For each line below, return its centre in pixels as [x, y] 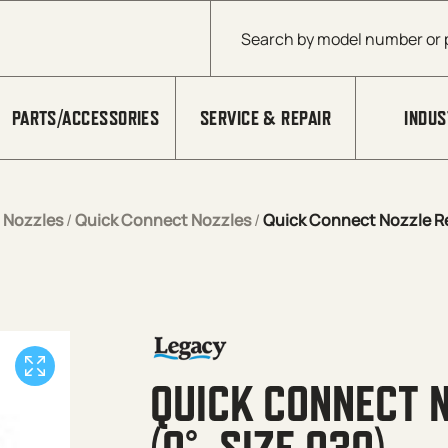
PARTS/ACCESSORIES [85, 118]
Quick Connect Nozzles [163, 220]
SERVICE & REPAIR [265, 118]
